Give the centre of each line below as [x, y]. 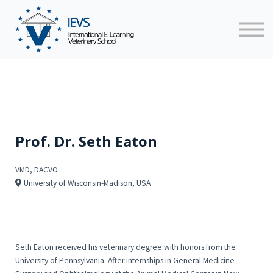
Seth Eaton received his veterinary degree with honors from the [126, 247]
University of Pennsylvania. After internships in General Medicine [125, 260]
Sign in [136, 74]
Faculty [136, 10]
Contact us [136, 53]
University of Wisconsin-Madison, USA [87, 183]
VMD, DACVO [37, 170]
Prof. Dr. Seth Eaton [86, 141]
